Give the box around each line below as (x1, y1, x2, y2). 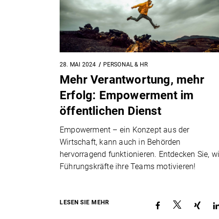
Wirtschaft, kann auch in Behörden (60, 137, 181, 147)
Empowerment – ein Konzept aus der (60, 125, 190, 134)
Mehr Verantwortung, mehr (60, 72, 204, 87)
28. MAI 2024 (60, 61, 96, 68)
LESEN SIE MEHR (60, 198, 109, 206)
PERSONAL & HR (103, 61, 148, 68)
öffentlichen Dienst (60, 104, 161, 118)
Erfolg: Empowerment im (60, 88, 194, 102)
